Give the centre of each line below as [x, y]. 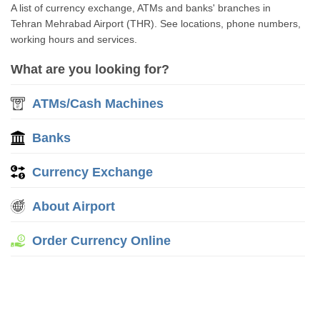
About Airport [74, 206]
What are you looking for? [90, 69]
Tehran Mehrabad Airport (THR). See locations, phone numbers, [156, 24]
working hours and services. [74, 39]
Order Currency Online [102, 241]
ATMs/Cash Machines [98, 104]
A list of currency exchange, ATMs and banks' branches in [141, 8]
